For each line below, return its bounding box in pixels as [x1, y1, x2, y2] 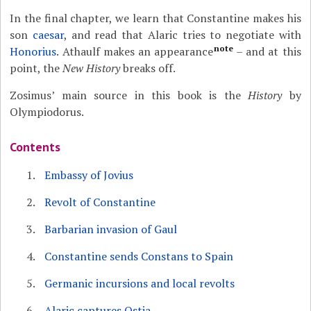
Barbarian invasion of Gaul [44, 221, 178, 237]
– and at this [233, 44, 301, 59]
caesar [33, 27, 65, 42]
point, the [10, 60, 63, 76]
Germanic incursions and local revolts [44, 276, 235, 291]
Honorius [10, 44, 57, 59]
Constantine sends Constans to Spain [44, 249, 234, 264]
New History [62, 60, 121, 76]
